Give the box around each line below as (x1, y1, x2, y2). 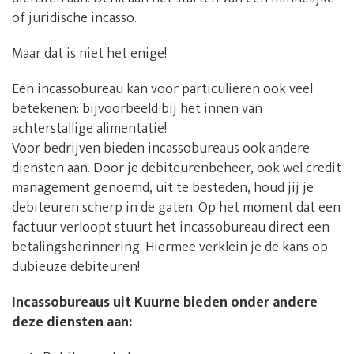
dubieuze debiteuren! (12, 255, 140, 280)
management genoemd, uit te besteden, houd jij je (12, 176, 314, 201)
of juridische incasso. (12, 6, 137, 31)
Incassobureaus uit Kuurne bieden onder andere (12, 291, 318, 315)
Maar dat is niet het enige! (12, 42, 167, 66)
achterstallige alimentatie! (12, 117, 167, 141)
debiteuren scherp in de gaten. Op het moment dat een (12, 196, 341, 220)
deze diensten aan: (12, 311, 132, 335)
